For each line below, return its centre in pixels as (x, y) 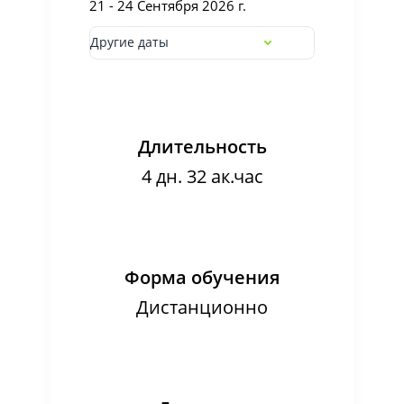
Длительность (202, 147)
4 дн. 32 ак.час (202, 176)
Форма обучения (202, 277)
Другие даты (129, 42)
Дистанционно (202, 307)
